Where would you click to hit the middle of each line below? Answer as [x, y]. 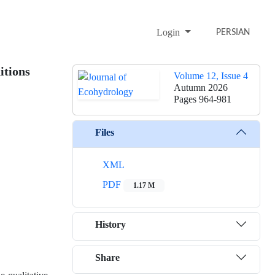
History [110, 224]
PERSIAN [233, 33]
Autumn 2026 [201, 88]
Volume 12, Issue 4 [211, 76]
